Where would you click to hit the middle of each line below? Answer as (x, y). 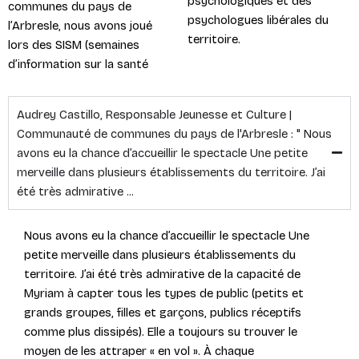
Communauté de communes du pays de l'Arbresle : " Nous (174, 133)
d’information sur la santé (78, 64)
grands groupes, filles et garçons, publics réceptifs (163, 312)
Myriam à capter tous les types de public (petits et (164, 293)
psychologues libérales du (258, 20)
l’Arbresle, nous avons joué (80, 25)
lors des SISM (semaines (74, 44)
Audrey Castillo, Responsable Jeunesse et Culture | (154, 114)
